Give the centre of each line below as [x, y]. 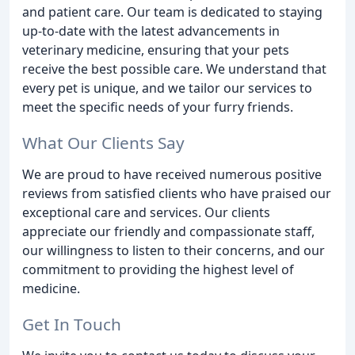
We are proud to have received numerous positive [172, 175]
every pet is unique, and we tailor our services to [167, 88]
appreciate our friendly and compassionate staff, [168, 232]
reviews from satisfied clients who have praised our [177, 194]
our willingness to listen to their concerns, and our [174, 251]
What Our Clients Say [103, 143]
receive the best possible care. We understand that [174, 69]
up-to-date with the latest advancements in [151, 31]
